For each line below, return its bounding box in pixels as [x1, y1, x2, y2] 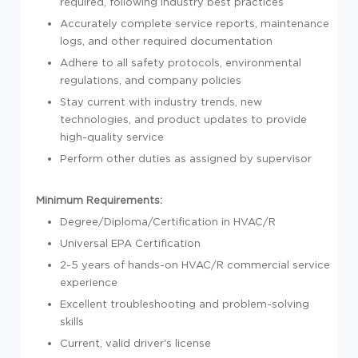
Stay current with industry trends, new [60, 96, 262, 107]
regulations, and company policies [60, 74, 241, 86]
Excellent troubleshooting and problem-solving [60, 298, 309, 309]
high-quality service [60, 131, 164, 142]
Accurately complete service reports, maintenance [60, 18, 329, 29]
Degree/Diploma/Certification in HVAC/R [60, 216, 276, 227]
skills [60, 316, 84, 327]
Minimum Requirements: [36, 194, 162, 205]
